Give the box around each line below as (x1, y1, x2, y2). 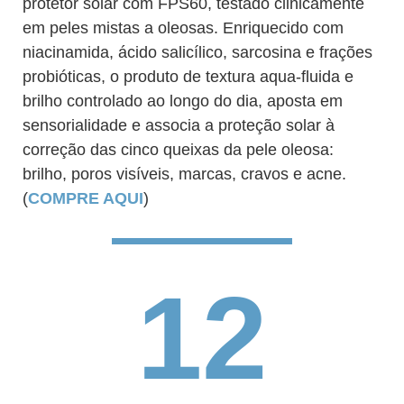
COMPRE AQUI (28, 189, 143, 207)
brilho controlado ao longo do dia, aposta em (23, 92, 343, 110)
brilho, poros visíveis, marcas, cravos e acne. (23, 165, 346, 183)
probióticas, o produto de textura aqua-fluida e (23, 68, 353, 86)
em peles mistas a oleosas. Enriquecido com (23, 19, 344, 37)
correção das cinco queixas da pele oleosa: (23, 141, 334, 159)
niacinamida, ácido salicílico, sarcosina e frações (23, 43, 372, 61)
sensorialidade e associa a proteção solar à (23, 116, 335, 134)
